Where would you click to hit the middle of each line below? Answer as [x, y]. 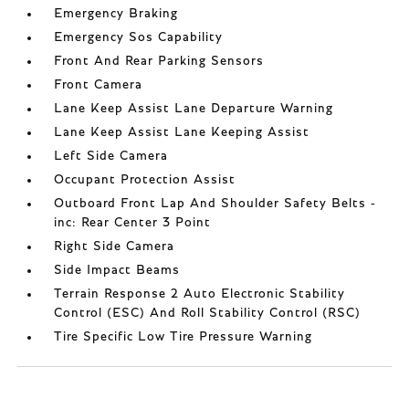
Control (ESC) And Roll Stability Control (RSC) [208, 313]
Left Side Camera [111, 156]
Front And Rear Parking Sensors [159, 61]
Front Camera [99, 84]
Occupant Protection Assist [145, 179]
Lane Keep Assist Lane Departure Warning [194, 108]
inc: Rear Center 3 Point [133, 222]
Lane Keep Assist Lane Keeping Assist [182, 132]
